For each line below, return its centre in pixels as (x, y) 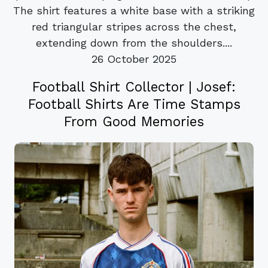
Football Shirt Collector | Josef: (134, 87)
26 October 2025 (134, 59)
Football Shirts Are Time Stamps (134, 104)
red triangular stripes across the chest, (134, 27)
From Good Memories (134, 122)
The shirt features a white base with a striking (134, 11)
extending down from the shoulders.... (134, 43)
